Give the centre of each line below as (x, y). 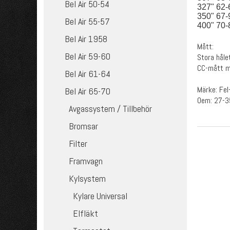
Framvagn (86, 161)
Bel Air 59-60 (88, 56)
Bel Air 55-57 (88, 21)
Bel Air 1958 (86, 39)
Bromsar (84, 126)
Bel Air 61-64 (88, 74)
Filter (78, 143)
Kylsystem (88, 178)
